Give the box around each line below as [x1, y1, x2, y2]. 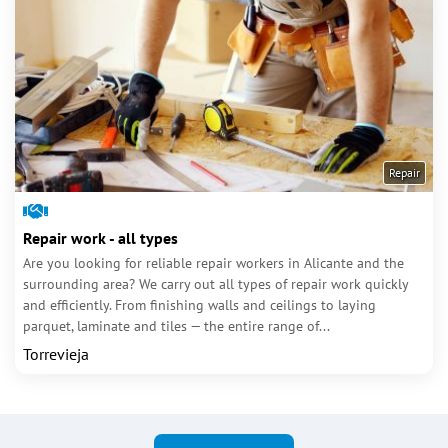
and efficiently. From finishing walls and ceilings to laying [23, 296, 376, 314]
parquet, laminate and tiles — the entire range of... [23, 317, 330, 335]
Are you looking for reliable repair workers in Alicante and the [23, 254, 404, 272]
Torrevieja [23, 344, 89, 364]
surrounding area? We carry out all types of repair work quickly [23, 275, 408, 293]
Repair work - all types [23, 228, 178, 248]
